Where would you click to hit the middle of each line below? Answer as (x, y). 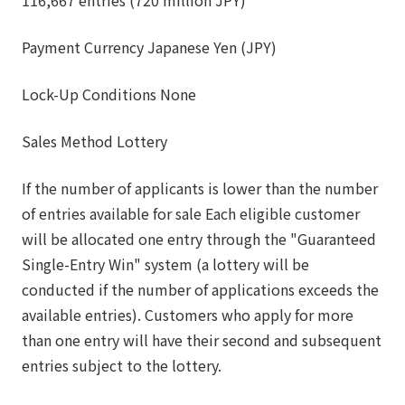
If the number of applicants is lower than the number (200, 188)
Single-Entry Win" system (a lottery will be (165, 264)
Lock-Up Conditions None (109, 94)
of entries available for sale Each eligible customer (191, 213)
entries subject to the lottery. (122, 365)
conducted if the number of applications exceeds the (200, 289)
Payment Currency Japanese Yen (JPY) (149, 47)
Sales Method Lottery (94, 141)
